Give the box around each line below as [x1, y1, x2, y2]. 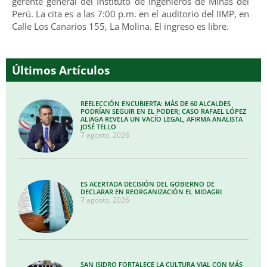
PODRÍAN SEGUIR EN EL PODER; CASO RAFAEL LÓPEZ [80, 106, 247, 116]
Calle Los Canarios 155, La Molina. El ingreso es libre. [12, 20, 229, 33]
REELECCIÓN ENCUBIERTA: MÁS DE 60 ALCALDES [80, 98, 231, 108]
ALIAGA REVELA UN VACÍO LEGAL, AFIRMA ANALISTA [80, 114, 243, 123]
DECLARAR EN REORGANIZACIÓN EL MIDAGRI [80, 187, 222, 196]
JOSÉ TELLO [80, 122, 117, 131]
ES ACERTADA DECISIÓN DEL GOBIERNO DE [80, 179, 215, 188]
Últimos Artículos [12, 61, 110, 78]
